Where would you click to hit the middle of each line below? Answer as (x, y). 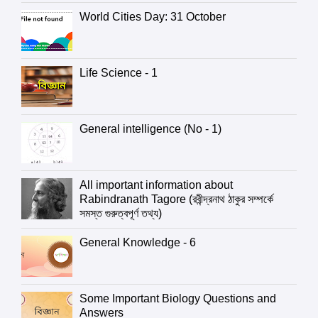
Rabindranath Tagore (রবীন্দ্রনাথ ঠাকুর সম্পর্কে (177, 199)
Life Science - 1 (119, 73)
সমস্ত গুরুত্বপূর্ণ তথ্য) (121, 214)
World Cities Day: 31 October (153, 17)
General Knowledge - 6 (138, 243)
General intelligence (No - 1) (151, 129)
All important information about (157, 185)
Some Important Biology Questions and (178, 299)
